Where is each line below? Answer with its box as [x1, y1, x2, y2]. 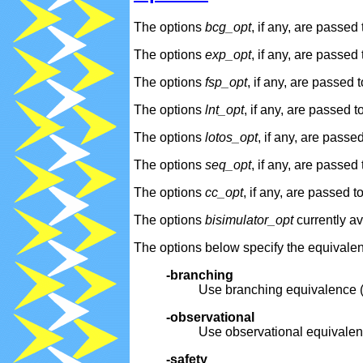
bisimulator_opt [205, 213, 293, 228]
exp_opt [205, 48, 251, 62]
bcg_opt [205, 20, 251, 35]
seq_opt [205, 158, 251, 173]
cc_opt [205, 186, 243, 200]
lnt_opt [205, 103, 244, 117]
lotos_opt [205, 130, 258, 145]
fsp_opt [205, 75, 247, 90]
